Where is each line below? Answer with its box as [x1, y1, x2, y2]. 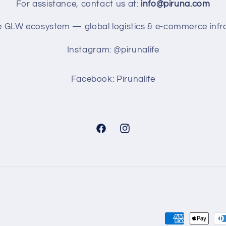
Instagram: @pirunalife [67, 45, 159, 55]
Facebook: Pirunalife [71, 75, 155, 84]
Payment [164, 214, 202, 224]
